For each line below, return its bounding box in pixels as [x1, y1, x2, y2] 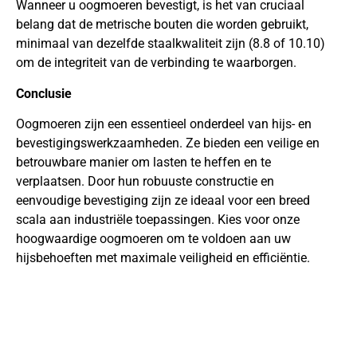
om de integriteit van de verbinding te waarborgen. [16, 55, 296, 71]
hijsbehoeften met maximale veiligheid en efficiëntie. [16, 250, 310, 266]
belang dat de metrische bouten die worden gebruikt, [16, 17, 308, 33]
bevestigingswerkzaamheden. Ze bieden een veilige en [16, 135, 320, 151]
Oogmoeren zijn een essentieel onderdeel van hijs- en [16, 116, 312, 132]
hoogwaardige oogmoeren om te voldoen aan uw [16, 231, 291, 247]
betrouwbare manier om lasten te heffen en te [16, 155, 271, 171]
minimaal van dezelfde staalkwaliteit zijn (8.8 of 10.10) [16, 36, 325, 52]
